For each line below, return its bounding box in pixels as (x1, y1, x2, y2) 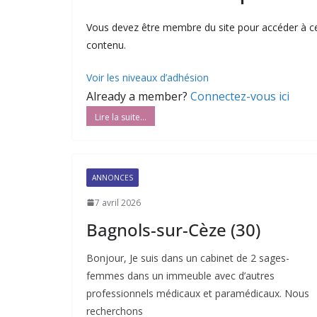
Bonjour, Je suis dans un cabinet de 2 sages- (86, 250, 289, 265)
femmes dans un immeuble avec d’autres (86, 268, 275, 282)
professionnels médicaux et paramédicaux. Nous (86, 286, 309, 300)
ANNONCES (92, 172, 133, 183)
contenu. (86, 38, 126, 52)
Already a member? (86, 88, 190, 104)
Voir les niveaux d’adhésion (86, 70, 209, 84)
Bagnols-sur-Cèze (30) (86, 217, 260, 241)
